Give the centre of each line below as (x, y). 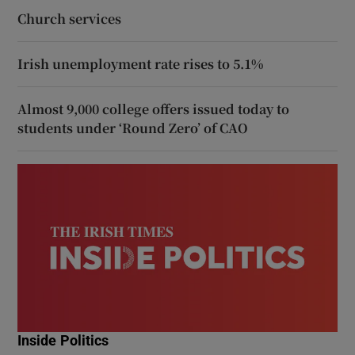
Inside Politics (63, 340)
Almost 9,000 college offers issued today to (154, 109)
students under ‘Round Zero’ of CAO (133, 128)
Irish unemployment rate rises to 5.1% (141, 63)
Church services (70, 18)
